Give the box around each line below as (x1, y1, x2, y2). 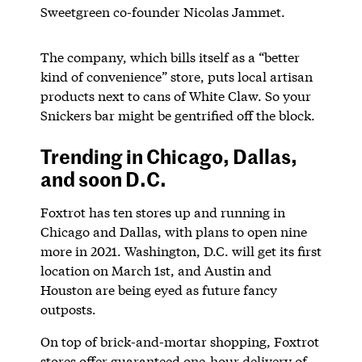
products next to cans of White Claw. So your (40, 86, 311, 104)
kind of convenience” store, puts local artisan (40, 67, 313, 85)
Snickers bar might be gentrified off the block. (40, 106, 315, 124)
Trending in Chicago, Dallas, (40, 141, 297, 170)
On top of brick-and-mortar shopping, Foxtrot (40, 332, 319, 350)
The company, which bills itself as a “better (40, 48, 300, 65)
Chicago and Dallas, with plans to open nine (40, 222, 307, 240)
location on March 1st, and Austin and (40, 261, 271, 279)
